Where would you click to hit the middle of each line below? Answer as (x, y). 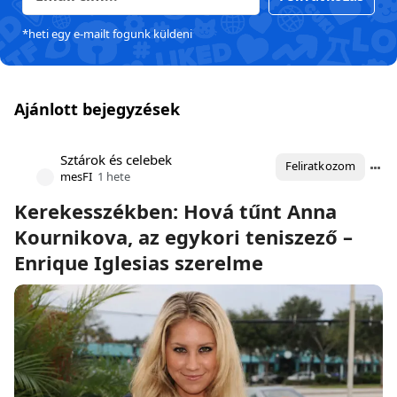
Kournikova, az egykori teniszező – (183, 237)
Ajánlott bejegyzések (97, 109)
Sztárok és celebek (116, 160)
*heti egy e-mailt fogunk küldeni (107, 34)
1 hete (114, 176)
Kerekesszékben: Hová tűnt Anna (175, 211)
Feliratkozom (320, 166)
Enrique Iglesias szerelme (139, 262)
